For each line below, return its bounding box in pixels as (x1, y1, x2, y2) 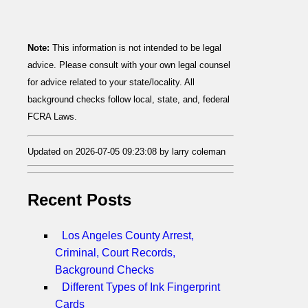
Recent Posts (27, 190, 131, 210)
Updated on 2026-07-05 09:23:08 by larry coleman (27, 146, 225, 157)
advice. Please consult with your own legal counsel (27, 60, 230, 71)
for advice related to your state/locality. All (27, 77, 195, 88)
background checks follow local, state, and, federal (27, 94, 230, 105)
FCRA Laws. (27, 111, 77, 122)
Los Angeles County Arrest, (62, 230, 194, 242)
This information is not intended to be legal (49, 43, 221, 54)
